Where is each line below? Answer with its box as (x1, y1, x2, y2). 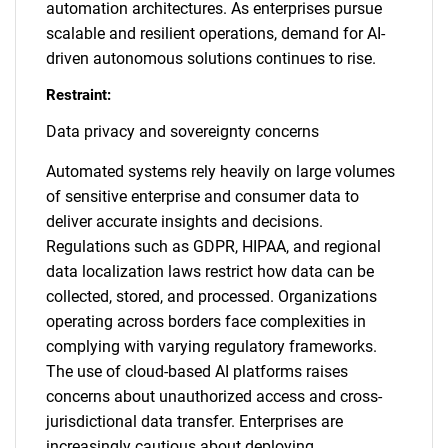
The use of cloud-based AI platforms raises (46, 362, 348, 381)
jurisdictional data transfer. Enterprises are (46, 412, 343, 431)
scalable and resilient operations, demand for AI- (46, 24, 385, 43)
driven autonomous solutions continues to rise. (46, 49, 376, 68)
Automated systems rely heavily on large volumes (46, 162, 395, 181)
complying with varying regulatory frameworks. (46, 337, 377, 356)
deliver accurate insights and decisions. (46, 212, 323, 231)
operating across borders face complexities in (46, 312, 366, 331)
